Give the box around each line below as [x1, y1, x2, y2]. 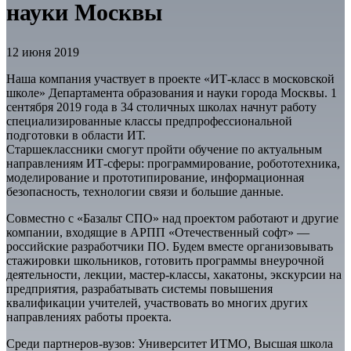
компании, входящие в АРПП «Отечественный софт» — [6, 226, 309, 240]
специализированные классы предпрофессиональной [6, 114, 292, 128]
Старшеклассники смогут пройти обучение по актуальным [6, 143, 322, 157]
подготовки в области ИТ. [6, 128, 149, 143]
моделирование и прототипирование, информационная [6, 171, 304, 185]
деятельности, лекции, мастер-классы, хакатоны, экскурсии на [6, 268, 342, 282]
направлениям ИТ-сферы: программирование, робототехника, [6, 157, 340, 171]
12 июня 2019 [6, 45, 79, 60]
